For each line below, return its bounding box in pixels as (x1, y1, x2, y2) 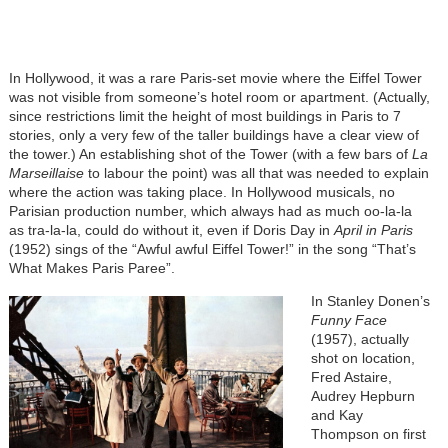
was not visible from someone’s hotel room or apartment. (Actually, (8, 89, 430, 105)
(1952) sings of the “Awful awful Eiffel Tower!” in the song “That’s (8, 241, 416, 257)
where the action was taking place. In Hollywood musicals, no (8, 184, 395, 200)
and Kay (310, 407, 363, 423)
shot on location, (310, 350, 415, 366)
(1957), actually (310, 331, 409, 347)
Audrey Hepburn (310, 388, 415, 404)
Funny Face (310, 312, 387, 328)
